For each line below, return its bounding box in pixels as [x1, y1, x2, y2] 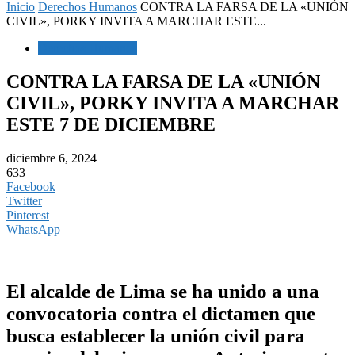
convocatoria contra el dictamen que [6, 302, 315, 324]
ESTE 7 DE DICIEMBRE [6, 113, 216, 135]
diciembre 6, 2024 [6, 151, 97, 165]
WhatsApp [6, 222, 60, 236]
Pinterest [6, 208, 49, 222]
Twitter [6, 193, 42, 208]
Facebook [6, 179, 55, 193]
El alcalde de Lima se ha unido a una [6, 280, 319, 302]
